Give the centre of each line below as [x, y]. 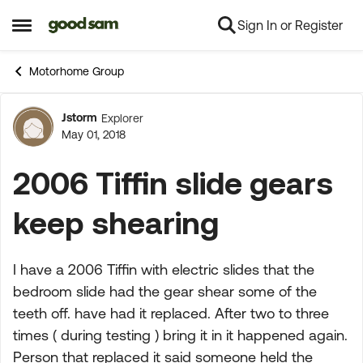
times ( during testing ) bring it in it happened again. [180, 335]
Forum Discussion [155, 135]
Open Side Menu [66, 31]
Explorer [122, 118]
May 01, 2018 [94, 135]
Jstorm [79, 117]
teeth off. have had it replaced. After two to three [171, 313]
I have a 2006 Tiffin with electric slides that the [164, 269]
